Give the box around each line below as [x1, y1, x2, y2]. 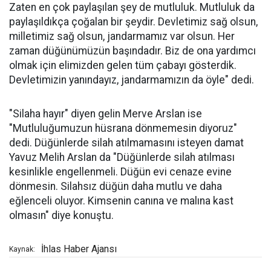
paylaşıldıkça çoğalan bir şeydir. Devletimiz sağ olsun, [9, 16, 258, 28]
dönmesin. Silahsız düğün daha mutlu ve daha [9, 180, 222, 193]
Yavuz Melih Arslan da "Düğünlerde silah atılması [9, 151, 235, 164]
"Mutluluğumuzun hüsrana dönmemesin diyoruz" [9, 122, 237, 135]
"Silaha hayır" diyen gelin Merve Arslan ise [9, 108, 202, 120]
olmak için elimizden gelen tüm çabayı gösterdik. [9, 59, 237, 72]
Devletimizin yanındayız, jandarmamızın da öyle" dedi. [9, 74, 254, 87]
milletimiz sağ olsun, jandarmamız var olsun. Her [9, 30, 235, 43]
